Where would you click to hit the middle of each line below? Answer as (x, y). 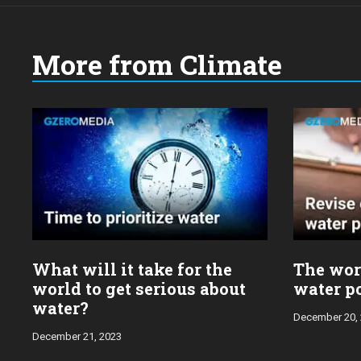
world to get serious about (139, 289)
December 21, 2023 (77, 337)
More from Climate (157, 64)
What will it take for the (132, 270)
